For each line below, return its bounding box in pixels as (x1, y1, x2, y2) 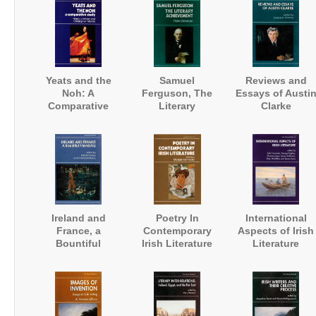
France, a (56, 225, 101, 236)
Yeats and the (45, 75, 111, 86)
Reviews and (245, 75, 307, 86)
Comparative (48, 100, 109, 111)
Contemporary (142, 225, 212, 236)
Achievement (145, 113, 209, 124)
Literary (159, 100, 195, 111)
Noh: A (62, 87, 95, 99)
